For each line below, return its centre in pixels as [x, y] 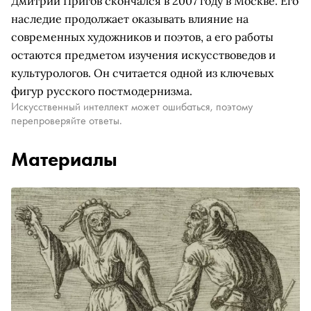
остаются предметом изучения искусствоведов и [143, 55]
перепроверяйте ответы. [67, 120]
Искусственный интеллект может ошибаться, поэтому [132, 107]
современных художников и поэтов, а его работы [142, 37]
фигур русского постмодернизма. [102, 91]
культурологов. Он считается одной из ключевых [142, 73]
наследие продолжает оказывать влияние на [130, 19]
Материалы [64, 159]
